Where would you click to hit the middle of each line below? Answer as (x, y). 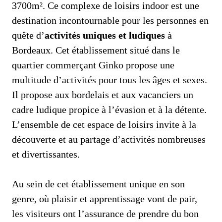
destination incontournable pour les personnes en (110, 20)
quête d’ (28, 35)
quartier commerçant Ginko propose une (93, 65)
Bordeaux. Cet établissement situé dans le (96, 50)
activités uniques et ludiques (106, 35)
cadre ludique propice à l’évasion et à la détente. (109, 109)
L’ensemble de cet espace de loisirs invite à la (104, 124)
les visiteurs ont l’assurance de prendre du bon (105, 213)
